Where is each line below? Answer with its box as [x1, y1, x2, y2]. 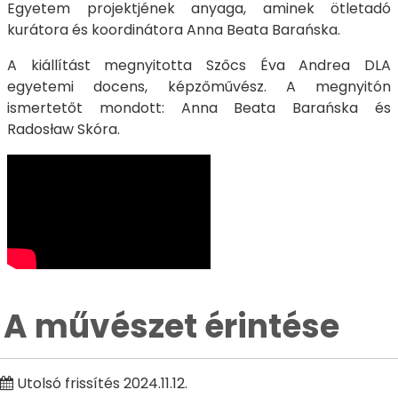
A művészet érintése [3, 304, 339, 350]
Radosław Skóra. [7, 119, 120, 139]
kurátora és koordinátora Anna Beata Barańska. [7, 20, 340, 40]
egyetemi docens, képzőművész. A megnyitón [7, 76, 391, 97]
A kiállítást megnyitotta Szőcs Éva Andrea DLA [7, 55, 391, 76]
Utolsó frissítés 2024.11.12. [13, 372, 187, 394]
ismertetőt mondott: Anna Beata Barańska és [7, 98, 391, 118]
